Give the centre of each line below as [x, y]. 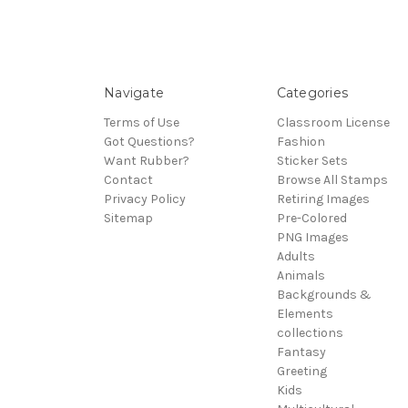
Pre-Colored [311, 218]
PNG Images [312, 237]
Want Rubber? [147, 160]
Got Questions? [149, 141]
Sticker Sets [312, 160]
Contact [128, 179]
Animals [301, 275]
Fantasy [301, 352]
